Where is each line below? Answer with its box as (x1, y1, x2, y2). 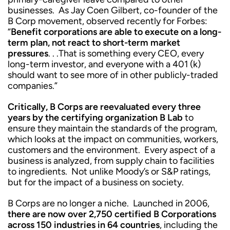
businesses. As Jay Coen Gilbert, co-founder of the (8, 5, 218, 16)
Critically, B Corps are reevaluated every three (8, 101, 201, 112)
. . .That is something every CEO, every (48, 48, 204, 59)
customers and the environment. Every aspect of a (8, 144, 215, 156)
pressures (8, 48, 48, 59)
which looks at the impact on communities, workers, (8, 133, 218, 145)
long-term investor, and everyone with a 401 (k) (8, 59, 201, 70)
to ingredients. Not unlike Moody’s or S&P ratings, (8, 166, 210, 177)
